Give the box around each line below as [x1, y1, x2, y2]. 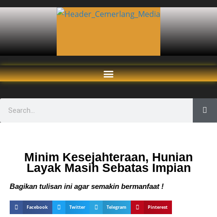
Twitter [69, 204, 86, 210]
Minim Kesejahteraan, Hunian [24, 150, 193, 164]
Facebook [27, 204, 48, 210]
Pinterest [148, 204, 168, 210]
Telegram [107, 204, 127, 210]
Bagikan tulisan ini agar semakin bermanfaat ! [10, 182, 164, 190]
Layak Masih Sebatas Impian [26, 161, 191, 174]
